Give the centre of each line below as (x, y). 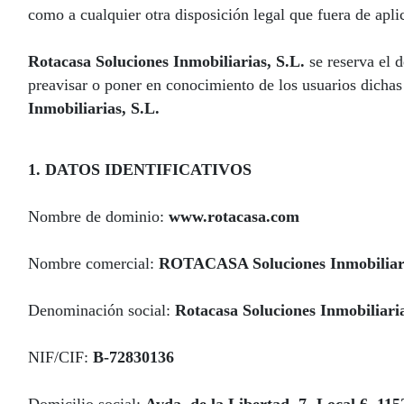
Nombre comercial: (93, 263)
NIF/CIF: (60, 357)
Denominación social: (101, 310)
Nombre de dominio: (98, 216)
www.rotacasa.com (234, 216)
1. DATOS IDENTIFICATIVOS (140, 170)
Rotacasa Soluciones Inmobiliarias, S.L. (169, 61)
